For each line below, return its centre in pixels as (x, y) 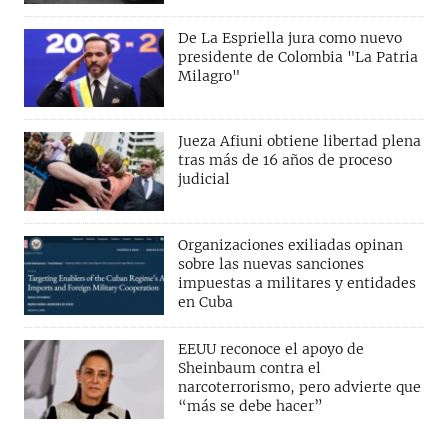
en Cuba (205, 302)
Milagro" (209, 75)
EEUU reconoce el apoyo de (271, 348)
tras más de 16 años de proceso (285, 160)
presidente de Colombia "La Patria (298, 56)
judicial (204, 179)
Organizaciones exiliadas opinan (290, 245)
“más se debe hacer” (250, 405)
